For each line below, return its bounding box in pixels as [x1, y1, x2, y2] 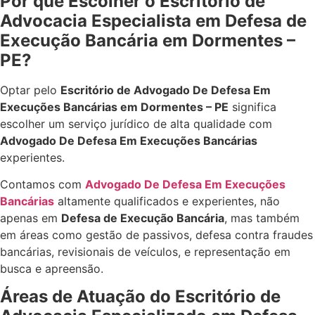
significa [229, 99, 276, 114]
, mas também [224, 211, 300, 226]
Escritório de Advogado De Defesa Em [60, 82, 271, 97]
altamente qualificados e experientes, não [54, 194, 280, 209]
